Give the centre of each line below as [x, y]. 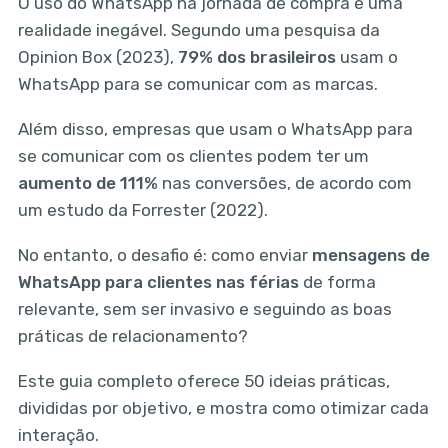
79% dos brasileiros [256, 57]
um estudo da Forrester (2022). [142, 210]
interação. [58, 434]
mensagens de [370, 254]
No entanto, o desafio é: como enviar [164, 254]
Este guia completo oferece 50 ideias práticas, [203, 380]
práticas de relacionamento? [132, 335]
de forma [337, 281]
